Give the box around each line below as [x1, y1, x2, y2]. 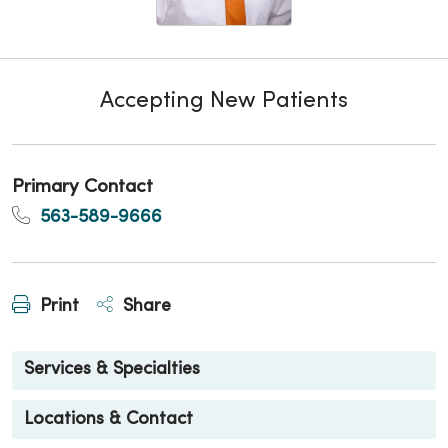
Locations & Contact [24, 410, 193, 428]
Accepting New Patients [100, 91, 348, 112]
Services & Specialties [24, 361, 200, 379]
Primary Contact [12, 178, 153, 196]
